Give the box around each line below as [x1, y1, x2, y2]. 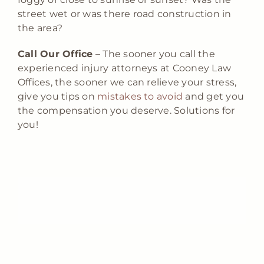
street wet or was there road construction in [17, 8, 232, 19]
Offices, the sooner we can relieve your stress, [17, 76, 237, 88]
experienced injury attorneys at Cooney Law [17, 62, 232, 74]
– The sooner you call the [93, 48, 215, 60]
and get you [183, 90, 245, 102]
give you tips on [17, 90, 98, 102]
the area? [17, 22, 63, 34]
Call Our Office [17, 48, 93, 60]
